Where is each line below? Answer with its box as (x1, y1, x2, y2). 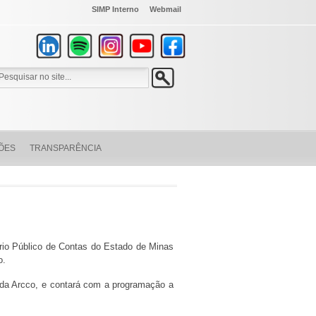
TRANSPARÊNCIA (30, 143, 102, 153)
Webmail (150, 5, 181, 13)
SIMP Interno (92, 5, 139, 13)
